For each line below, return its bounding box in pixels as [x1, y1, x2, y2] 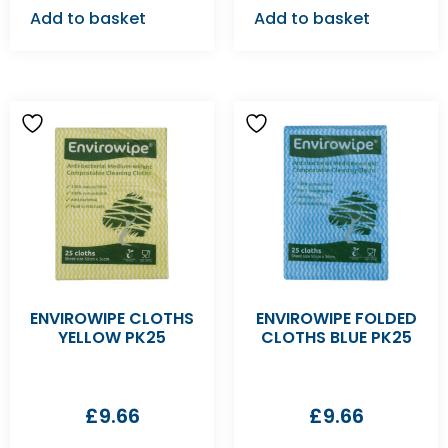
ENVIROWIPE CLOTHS [30, 307, 194, 330]
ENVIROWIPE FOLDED [255, 307, 417, 330]
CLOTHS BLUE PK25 [260, 326, 412, 349]
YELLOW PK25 [58, 326, 166, 349]
